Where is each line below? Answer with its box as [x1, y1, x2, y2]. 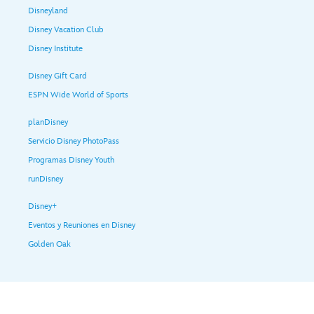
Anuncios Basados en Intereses [181, 301, 282, 310]
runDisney [28, 174, 63, 184]
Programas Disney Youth [28, 155, 114, 165]
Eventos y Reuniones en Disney [28, 220, 135, 231]
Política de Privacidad [99, 301, 170, 310]
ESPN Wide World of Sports [28, 90, 128, 100]
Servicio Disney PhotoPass [28, 136, 119, 146]
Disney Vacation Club [28, 25, 104, 35]
